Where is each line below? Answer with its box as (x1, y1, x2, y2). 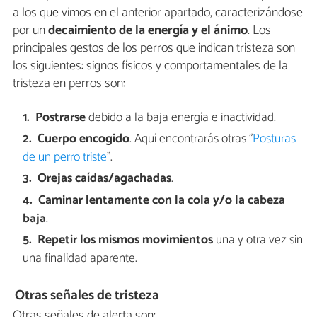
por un (13, 20, 48, 42)
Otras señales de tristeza (15, 284, 160, 307)
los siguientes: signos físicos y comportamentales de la (13, 55, 288, 77)
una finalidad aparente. (22, 248, 137, 270)
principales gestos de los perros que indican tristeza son (13, 38, 295, 59)
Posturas (253, 129, 296, 150)
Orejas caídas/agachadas (38, 168, 172, 190)
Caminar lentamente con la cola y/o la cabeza (38, 190, 286, 211)
